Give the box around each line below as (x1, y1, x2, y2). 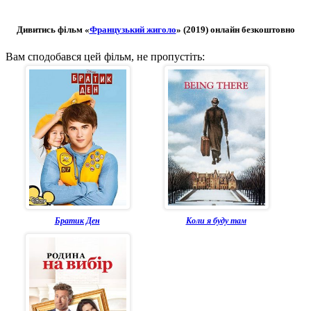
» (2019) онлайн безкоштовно (176, 24, 295, 35)
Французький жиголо (89, 24, 176, 35)
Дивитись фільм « (16, 24, 90, 35)
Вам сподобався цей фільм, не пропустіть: (6, 50, 205, 62)
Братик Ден (54, 215, 100, 226)
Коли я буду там (185, 215, 246, 226)
